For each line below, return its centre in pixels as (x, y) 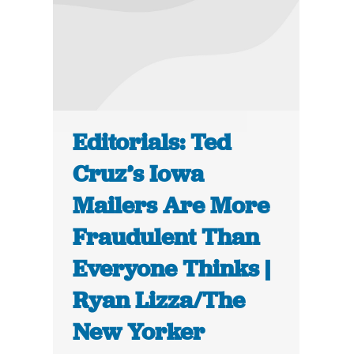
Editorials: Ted (152, 143)
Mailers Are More (171, 206)
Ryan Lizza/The (159, 301)
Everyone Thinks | (172, 269)
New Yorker (139, 332)
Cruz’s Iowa (139, 174)
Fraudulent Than (166, 237)
